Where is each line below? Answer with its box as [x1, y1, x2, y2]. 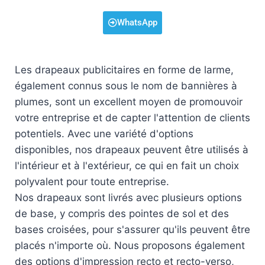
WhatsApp [117, 17, 157, 28]
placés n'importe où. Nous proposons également [15, 240, 245, 252]
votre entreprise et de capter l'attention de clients [15, 112, 250, 124]
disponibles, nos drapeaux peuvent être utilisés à [15, 144, 248, 156]
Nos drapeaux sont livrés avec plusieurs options [15, 192, 242, 204]
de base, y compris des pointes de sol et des [15, 208, 229, 220]
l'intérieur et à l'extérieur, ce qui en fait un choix [15, 160, 239, 172]
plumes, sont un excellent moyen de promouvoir [15, 96, 243, 108]
